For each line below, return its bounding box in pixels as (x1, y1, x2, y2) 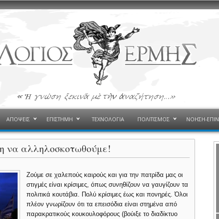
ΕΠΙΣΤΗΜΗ (46, 115, 73, 123)
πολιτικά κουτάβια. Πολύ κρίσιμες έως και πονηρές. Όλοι (26, 191, 188, 198)
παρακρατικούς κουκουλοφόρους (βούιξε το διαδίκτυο (26, 210, 178, 218)
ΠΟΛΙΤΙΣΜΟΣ (137, 115, 170, 123)
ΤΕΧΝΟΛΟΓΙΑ (91, 115, 124, 123)
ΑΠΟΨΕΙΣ (6, 115, 30, 123)
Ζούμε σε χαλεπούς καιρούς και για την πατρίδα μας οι (26, 171, 183, 178)
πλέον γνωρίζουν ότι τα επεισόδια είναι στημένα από (26, 200, 177, 208)
